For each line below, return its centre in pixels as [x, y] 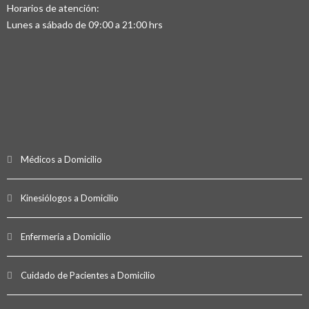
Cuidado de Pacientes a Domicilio [88, 276]
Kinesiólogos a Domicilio [70, 198]
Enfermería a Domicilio [66, 237]
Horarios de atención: [53, 8]
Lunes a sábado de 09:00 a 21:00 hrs [85, 25]
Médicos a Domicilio [61, 160]
